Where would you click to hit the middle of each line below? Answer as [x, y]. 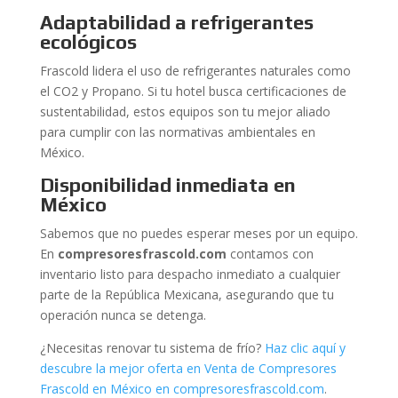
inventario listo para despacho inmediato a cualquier [190, 274]
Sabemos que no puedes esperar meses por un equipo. [199, 233]
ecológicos [88, 42]
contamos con [270, 254]
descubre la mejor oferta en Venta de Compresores [188, 368]
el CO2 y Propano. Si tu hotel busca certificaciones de [193, 91]
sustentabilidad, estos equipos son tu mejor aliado [185, 111]
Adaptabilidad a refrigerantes [176, 22]
